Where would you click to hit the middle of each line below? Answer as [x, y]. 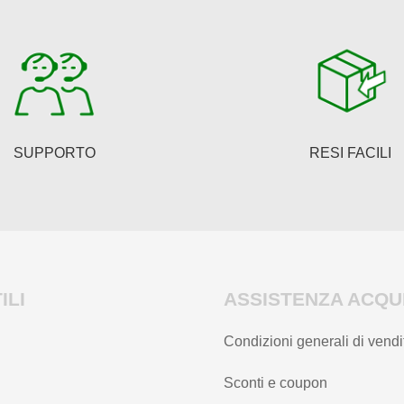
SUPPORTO [54, 152]
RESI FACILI [350, 152]
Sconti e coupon [275, 382]
